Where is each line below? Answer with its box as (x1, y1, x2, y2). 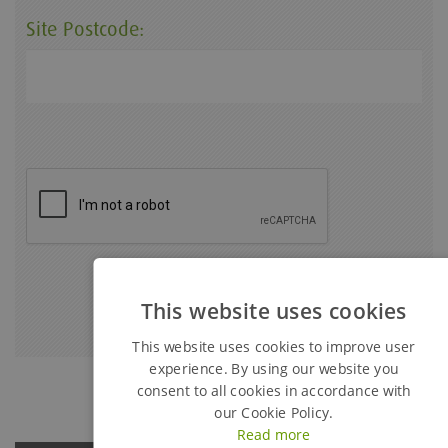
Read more (237, 424, 311, 444)
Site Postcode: (26, 16, 144, 42)
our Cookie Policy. (214, 402, 334, 422)
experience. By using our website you (149, 358, 399, 379)
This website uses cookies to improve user (132, 336, 416, 357)
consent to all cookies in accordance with (136, 380, 412, 401)
